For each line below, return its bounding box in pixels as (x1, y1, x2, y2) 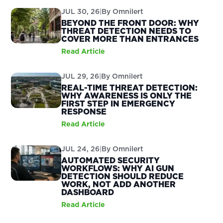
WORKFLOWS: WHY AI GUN (61, 163, 175, 174)
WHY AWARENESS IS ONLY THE (61, 90, 192, 101)
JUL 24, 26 (61, 144, 100, 154)
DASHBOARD (61, 187, 114, 198)
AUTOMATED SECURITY (61, 155, 160, 166)
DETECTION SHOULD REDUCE (61, 171, 184, 182)
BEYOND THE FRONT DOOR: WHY (61, 17, 200, 28)
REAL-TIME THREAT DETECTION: (61, 82, 198, 93)
